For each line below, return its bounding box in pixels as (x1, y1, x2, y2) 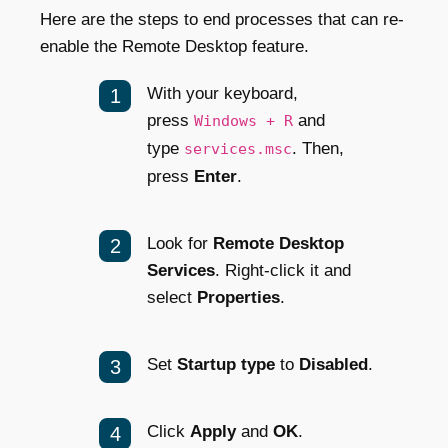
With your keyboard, (147, 83, 298, 103)
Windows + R (194, 111, 293, 130)
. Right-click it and (215, 260, 351, 280)
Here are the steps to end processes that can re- (40, 9, 404, 29)
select (147, 287, 197, 307)
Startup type (177, 354, 275, 374)
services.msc (184, 139, 292, 158)
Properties (197, 287, 280, 307)
